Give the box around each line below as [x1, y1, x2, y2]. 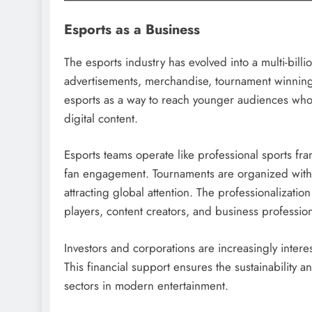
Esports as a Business [64, 19, 200, 39]
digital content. [64, 109, 138, 127]
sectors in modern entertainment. [64, 276, 228, 294]
